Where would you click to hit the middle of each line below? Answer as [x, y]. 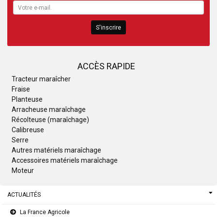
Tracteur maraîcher [41, 79]
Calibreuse [28, 130]
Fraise [21, 89]
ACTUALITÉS [24, 195]
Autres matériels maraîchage [56, 150]
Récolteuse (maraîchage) [50, 120]
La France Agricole [45, 212]
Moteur [23, 171]
